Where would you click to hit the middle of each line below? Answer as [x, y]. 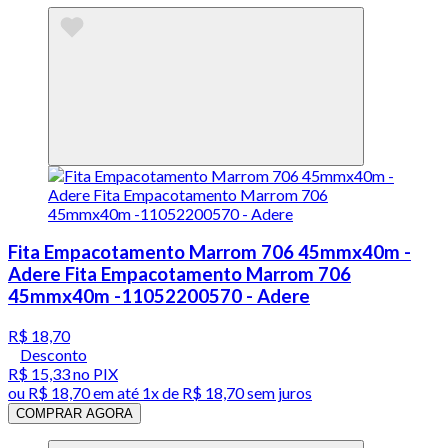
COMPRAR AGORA [74, 413]
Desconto [53, 354]
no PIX [94, 373]
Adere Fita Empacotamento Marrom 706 [179, 274]
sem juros [278, 392]
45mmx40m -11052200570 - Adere [159, 296]
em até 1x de [134, 392]
